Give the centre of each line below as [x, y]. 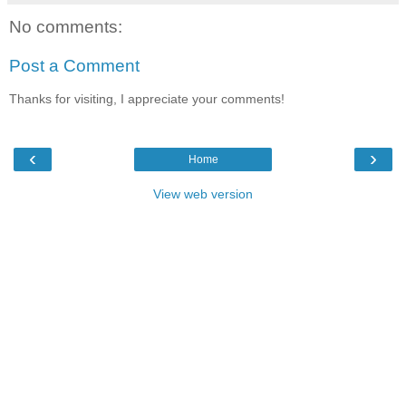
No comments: [66, 26]
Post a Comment [74, 66]
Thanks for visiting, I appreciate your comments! [147, 98]
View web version [203, 194]
